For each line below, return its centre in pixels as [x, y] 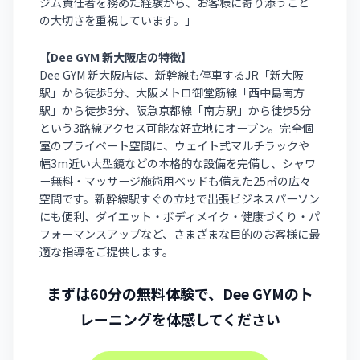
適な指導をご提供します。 [107, 252]
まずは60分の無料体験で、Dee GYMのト [180, 293]
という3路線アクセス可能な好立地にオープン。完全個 [177, 128]
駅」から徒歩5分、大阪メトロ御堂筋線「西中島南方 [172, 93]
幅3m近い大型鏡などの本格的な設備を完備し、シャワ [178, 164]
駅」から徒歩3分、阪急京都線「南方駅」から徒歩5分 [176, 110]
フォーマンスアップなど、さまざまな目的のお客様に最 [180, 234]
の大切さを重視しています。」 [118, 20]
